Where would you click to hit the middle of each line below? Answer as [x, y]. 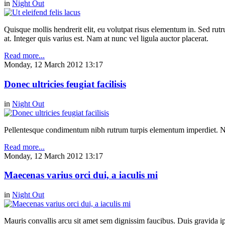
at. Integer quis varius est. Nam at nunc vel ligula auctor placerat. [106, 39]
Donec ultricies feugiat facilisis [65, 84]
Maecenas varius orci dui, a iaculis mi [81, 175]
